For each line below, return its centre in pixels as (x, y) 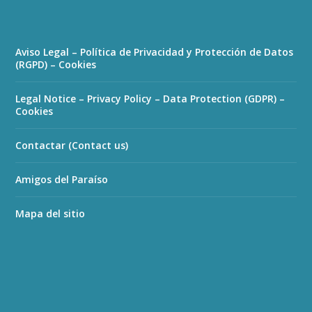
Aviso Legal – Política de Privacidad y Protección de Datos (155, 52)
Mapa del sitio (50, 213)
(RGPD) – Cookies (56, 64)
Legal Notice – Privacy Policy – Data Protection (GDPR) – (150, 98)
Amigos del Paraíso (62, 179)
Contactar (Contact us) (72, 145)
